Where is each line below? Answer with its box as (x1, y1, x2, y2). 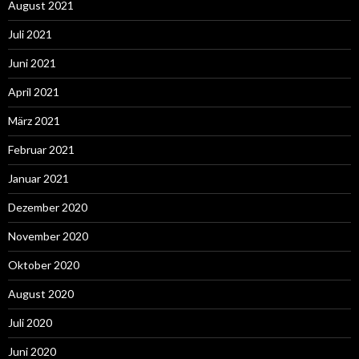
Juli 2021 (8, 26, 52, 41)
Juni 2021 (8, 55, 56, 70)
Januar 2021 (8, 171, 69, 185)
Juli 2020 (8, 315, 52, 329)
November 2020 (8, 228, 88, 243)
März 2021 (8, 113, 60, 127)
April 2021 (8, 84, 59, 99)
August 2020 (8, 286, 74, 301)
